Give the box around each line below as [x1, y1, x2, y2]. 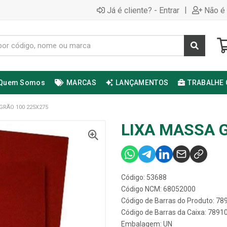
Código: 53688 [121, 173, 167, 181]
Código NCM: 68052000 [121, 185, 196, 193]
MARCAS [66, 79, 96, 87]
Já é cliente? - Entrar [107, 5, 179, 15]
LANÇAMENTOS [116, 79, 169, 87]
